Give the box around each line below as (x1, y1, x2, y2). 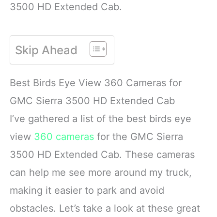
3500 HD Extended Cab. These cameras (10, 148, 195, 160)
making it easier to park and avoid (10, 184, 164, 196)
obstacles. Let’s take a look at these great (10, 202, 200, 214)
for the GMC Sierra (94, 130, 183, 142)
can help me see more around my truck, (10, 166, 192, 178)
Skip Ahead (15, 43, 77, 57)
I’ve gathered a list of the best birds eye (10, 112, 191, 124)
